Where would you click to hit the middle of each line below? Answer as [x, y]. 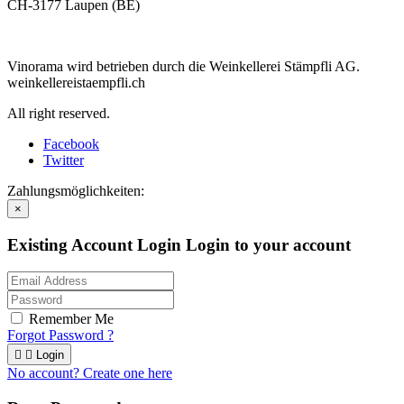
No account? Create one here [90, 373]
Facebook [71, 143]
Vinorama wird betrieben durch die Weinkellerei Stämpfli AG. [184, 66]
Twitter [64, 160]
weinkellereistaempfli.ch [76, 82]
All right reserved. [59, 113]
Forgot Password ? [60, 335]
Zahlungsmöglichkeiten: [76, 190]
